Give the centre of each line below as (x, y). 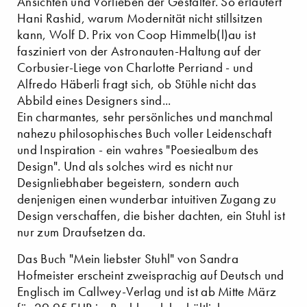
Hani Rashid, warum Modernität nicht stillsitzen (140, 18)
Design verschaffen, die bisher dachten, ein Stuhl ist (151, 215)
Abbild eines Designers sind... (94, 100)
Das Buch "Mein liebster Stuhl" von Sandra (128, 258)
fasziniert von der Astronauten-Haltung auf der (139, 51)
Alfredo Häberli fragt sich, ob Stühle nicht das (137, 84)
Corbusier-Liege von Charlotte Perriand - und (135, 67)
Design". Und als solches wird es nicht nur (125, 166)
